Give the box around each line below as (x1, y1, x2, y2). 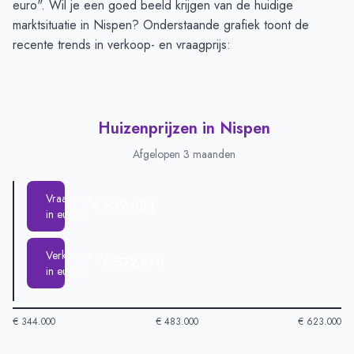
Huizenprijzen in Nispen (98, 117, 270, 140)
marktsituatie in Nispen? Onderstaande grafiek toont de (13, 16, 309, 34)
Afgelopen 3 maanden (133, 146, 235, 162)
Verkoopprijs (46, 247, 103, 263)
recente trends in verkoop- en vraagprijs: (13, 36, 231, 54)
